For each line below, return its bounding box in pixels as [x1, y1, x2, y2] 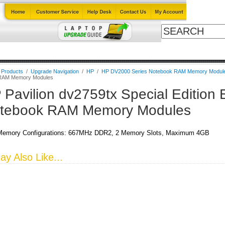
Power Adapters [112, 47, 162, 55]
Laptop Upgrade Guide [30, 47, 101, 55]
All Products [173, 47, 212, 55]
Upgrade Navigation [30, 68, 79, 74]
